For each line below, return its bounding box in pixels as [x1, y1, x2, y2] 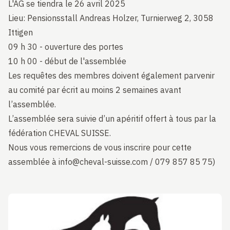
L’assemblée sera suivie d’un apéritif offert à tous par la [8, 113, 216, 124]
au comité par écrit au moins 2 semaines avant [8, 85, 181, 95]
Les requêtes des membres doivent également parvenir [8, 70, 215, 81]
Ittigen [8, 27, 33, 37]
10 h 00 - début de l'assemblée [8, 56, 126, 66]
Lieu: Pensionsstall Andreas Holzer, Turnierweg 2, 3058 [8, 13, 214, 23]
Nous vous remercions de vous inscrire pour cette [8, 142, 191, 152]
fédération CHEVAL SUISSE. [8, 128, 111, 138]
